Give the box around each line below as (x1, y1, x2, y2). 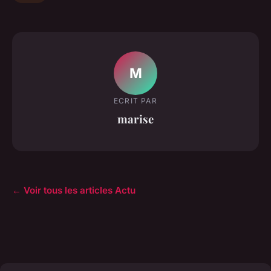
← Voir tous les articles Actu (12, 184, 135, 197)
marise (117, 111, 154, 126)
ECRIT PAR (114, 96, 157, 105)
